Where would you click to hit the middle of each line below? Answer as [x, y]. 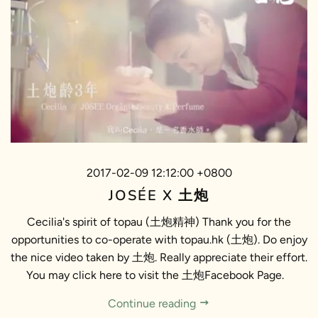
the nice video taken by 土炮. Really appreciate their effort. [159, 258]
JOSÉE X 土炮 [159, 196]
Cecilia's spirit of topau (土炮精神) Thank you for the [159, 222]
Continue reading [153, 304]
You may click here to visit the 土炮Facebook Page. [159, 275]
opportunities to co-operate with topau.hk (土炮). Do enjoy [159, 240]
